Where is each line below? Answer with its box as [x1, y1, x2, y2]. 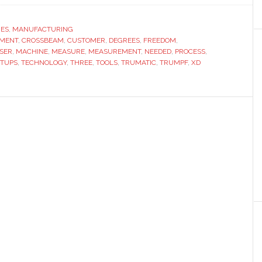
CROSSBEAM [22, 36, 64, 44]
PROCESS [175, 47, 205, 56]
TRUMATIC [121, 58, 156, 67]
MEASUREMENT [88, 47, 141, 56]
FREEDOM [143, 36, 176, 44]
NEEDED [144, 47, 171, 56]
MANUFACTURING [12, 25, 73, 33]
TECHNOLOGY [21, 58, 67, 67]
